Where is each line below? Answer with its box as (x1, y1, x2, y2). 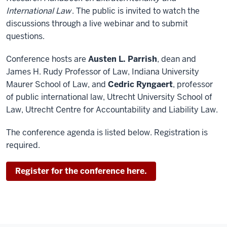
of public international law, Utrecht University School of (6, 91, 212, 102)
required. (6, 139, 40, 150)
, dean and (157, 53, 196, 64)
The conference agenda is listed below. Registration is (6, 127, 208, 138)
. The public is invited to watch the (72, 5, 200, 16)
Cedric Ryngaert (108, 79, 173, 90)
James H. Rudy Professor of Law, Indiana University (6, 66, 199, 77)
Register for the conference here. (15, 165, 147, 176)
